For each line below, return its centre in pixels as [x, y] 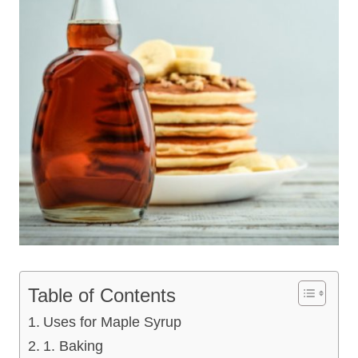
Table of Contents [102, 295]
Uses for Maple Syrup [112, 322]
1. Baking [73, 346]
